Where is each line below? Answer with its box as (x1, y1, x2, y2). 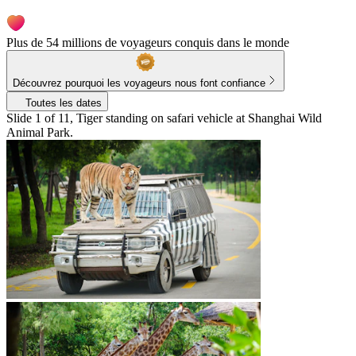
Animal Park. (6, 125, 73, 139)
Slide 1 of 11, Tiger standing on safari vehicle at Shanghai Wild (6, 110, 322, 125)
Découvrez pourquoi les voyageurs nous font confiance (13, 76, 265, 89)
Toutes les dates (25, 96, 102, 109)
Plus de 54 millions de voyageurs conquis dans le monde (6, 35, 289, 49)
